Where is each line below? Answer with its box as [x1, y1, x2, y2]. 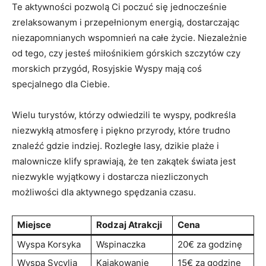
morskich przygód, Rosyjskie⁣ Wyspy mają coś [12, 62, 202, 74]
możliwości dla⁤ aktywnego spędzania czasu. [12, 186, 196, 198]
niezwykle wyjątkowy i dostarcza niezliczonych [12, 170, 208, 182]
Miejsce [17, 218, 51, 230]
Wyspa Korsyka [17, 238, 81, 250]
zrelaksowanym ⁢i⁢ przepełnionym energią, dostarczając [12, 16, 239, 28]
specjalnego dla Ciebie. [12, 78, 110, 90]
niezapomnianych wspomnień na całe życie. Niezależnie [12, 31, 247, 43]
